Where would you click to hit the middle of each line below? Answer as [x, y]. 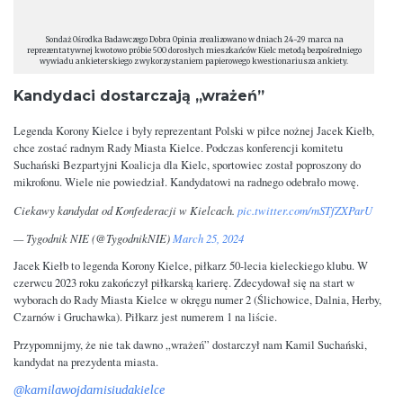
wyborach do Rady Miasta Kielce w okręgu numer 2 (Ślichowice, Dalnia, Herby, [197, 300]
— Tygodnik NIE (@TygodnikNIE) [93, 238]
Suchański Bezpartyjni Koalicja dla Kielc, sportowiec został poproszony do [187, 166]
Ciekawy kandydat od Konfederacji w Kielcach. [125, 210]
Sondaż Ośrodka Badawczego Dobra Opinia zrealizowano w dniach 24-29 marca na [194, 39]
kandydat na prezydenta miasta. [86, 363]
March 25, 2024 [208, 238]
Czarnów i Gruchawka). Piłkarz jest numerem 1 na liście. [145, 318]
